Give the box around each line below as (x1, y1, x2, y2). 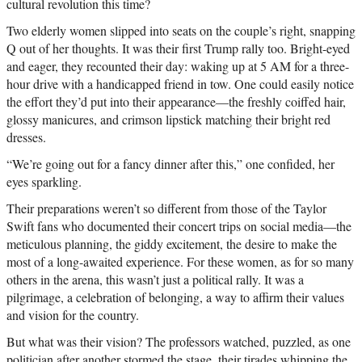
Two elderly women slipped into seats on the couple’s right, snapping (6, 22, 356, 40)
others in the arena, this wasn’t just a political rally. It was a (6, 271, 304, 288)
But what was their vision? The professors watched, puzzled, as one (6, 333, 351, 351)
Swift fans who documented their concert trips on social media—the (6, 217, 351, 235)
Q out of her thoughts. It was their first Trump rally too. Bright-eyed (6, 40, 350, 57)
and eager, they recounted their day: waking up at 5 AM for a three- (6, 57, 349, 75)
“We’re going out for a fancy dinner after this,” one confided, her (6, 155, 335, 173)
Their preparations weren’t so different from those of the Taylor (6, 200, 326, 217)
